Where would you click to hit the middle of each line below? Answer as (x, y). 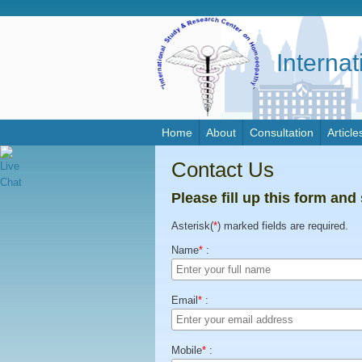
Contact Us (223, 170)
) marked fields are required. (283, 226)
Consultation (282, 133)
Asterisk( (192, 226)
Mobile (187, 350)
